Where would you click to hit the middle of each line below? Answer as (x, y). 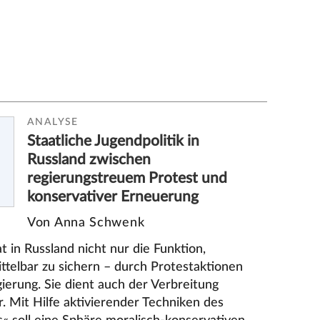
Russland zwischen (89, 159)
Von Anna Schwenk (86, 223)
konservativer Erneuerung (113, 196)
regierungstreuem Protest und (127, 178)
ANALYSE (53, 122)
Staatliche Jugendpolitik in (114, 141)
